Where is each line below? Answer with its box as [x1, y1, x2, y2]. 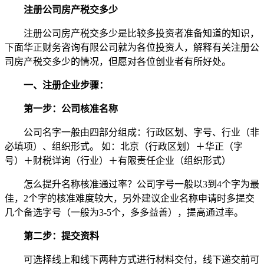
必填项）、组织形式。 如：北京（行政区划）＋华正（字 [5, 141, 243, 151]
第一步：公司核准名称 [24, 103, 118, 114]
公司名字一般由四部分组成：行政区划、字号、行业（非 [5, 127, 259, 137]
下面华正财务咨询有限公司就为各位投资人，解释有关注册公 [5, 42, 259, 52]
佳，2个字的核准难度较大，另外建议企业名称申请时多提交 [5, 193, 255, 203]
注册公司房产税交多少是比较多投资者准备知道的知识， [5, 28, 259, 38]
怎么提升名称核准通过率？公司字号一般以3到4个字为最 [5, 179, 259, 189]
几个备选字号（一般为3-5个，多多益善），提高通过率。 [5, 207, 243, 217]
